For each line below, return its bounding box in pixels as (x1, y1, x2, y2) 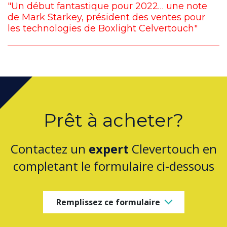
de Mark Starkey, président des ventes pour (8, 12, 205, 23)
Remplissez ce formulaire (56, 196, 160, 208)
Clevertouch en (128, 140, 217, 158)
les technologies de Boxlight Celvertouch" (8, 23, 198, 34)
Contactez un (10, 140, 89, 158)
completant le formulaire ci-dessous (13, 158, 214, 175)
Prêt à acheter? (44, 109, 183, 132)
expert (88, 140, 129, 158)
